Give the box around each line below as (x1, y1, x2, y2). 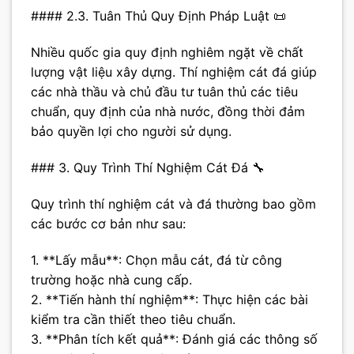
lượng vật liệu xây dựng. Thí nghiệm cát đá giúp (31, 64, 317, 81)
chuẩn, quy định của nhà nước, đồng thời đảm (31, 104, 305, 120)
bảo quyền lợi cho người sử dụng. (31, 123, 232, 140)
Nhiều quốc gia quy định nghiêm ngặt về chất (31, 44, 303, 61)
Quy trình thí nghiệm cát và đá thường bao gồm (31, 195, 316, 212)
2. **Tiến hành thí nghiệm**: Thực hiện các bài (31, 291, 308, 307)
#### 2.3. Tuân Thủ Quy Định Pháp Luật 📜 (31, 8, 286, 24)
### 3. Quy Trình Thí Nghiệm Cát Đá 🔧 (31, 160, 265, 176)
